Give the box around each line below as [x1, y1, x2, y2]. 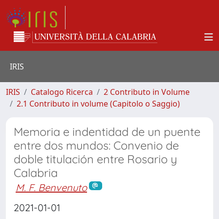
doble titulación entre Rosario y [14, 152, 177, 166]
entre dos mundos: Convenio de [14, 138, 179, 153]
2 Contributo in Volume [104, 87, 190, 97]
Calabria [14, 166, 58, 180]
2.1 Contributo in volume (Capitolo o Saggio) [17, 98, 180, 109]
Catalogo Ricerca [31, 87, 93, 97]
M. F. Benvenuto [16, 181, 87, 194]
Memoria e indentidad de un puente [14, 125, 200, 139]
